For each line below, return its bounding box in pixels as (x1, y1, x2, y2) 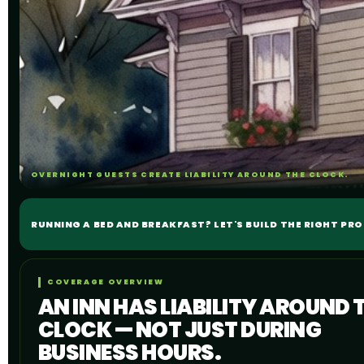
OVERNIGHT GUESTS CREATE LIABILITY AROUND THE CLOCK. (31, 170, 349, 180)
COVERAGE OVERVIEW (47, 277, 164, 287)
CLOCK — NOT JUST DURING (38, 315, 322, 344)
